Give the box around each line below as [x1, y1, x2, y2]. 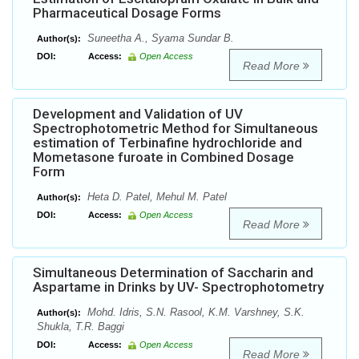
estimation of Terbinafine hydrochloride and [33, 135, 302, 151]
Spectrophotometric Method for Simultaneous [33, 120, 318, 137]
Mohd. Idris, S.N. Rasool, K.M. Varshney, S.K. [84, 306, 305, 319]
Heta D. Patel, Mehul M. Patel [84, 191, 227, 204]
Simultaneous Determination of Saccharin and [33, 264, 313, 281]
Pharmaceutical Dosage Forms [33, 5, 221, 22]
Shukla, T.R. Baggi [37, 321, 124, 333]
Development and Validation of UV [33, 106, 243, 123]
